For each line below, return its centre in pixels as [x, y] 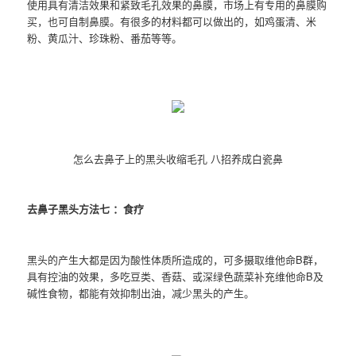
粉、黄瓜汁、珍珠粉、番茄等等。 [105, 37]
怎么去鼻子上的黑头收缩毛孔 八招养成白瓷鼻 [178, 159]
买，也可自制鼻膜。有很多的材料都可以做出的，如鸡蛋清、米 [172, 21]
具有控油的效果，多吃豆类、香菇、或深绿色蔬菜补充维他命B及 [176, 276]
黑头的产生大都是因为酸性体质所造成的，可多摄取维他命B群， [176, 259]
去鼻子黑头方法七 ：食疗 [86, 209]
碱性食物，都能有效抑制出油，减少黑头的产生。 [141, 292]
